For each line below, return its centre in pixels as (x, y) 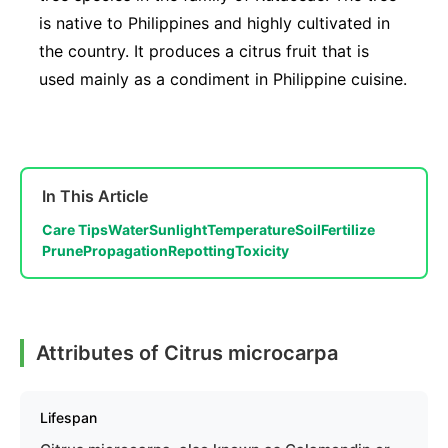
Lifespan (68, 418)
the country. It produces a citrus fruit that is (204, 51)
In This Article (95, 196)
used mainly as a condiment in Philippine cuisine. (223, 79)
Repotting (201, 251)
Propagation (125, 251)
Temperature (251, 230)
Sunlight (178, 230)
